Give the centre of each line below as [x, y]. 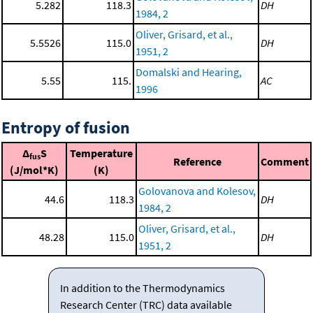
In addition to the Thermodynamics [142, 287]
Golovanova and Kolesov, [197, 190]
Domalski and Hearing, [189, 72]
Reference [197, 161]
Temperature [101, 153]
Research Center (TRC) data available [146, 304]
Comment [285, 161]
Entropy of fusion [66, 127]
